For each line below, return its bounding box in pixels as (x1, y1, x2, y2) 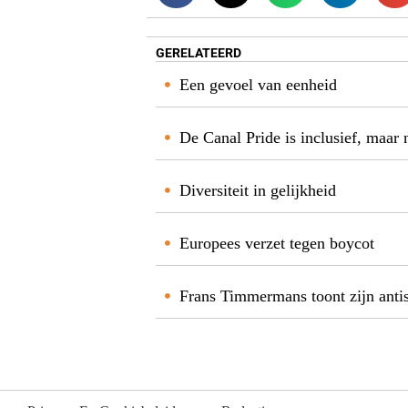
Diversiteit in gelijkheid (179, 180, 337, 199)
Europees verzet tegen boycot (179, 233, 375, 252)
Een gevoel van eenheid (179, 75, 338, 94)
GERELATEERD (156, 45, 242, 60)
